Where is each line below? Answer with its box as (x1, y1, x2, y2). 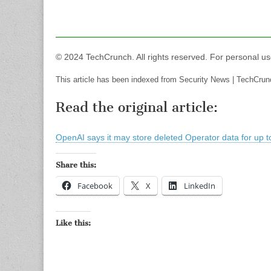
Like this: (56, 218, 91, 228)
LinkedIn (184, 180, 215, 192)
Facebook (77, 180, 113, 192)
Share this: (56, 160, 96, 170)
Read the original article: (56, 99, 218, 116)
